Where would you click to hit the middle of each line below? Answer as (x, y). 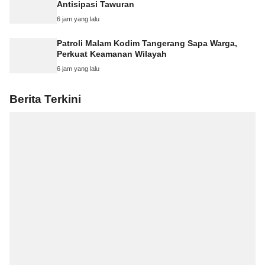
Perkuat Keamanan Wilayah (112, 54)
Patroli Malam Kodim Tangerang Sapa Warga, (147, 43)
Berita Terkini (45, 99)
